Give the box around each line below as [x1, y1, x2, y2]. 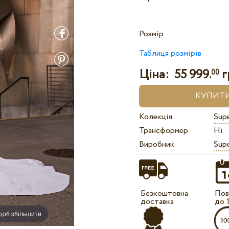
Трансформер [139, 125, 189, 137]
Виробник [139, 139, 175, 151]
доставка [141, 196, 174, 208]
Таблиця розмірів [139, 48, 202, 60]
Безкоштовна [141, 188, 189, 200]
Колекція [139, 111, 173, 123]
